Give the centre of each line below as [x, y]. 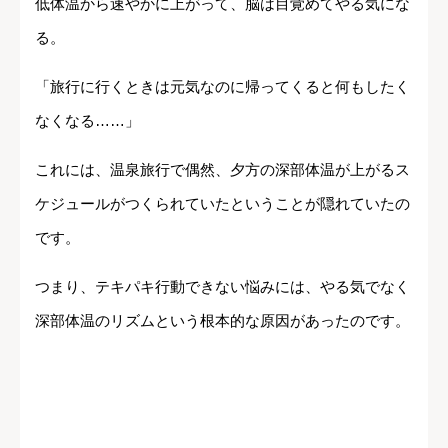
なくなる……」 [87, 121]
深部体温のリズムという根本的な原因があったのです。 [222, 321]
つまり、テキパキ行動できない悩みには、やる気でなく [222, 287]
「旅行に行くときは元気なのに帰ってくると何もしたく [222, 87]
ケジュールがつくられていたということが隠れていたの [222, 204]
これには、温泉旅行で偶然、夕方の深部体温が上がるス [222, 170]
